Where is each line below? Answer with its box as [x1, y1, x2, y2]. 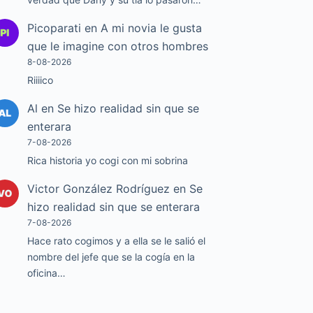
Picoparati [27, 21, 82, 36]
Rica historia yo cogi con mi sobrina [27, 154, 189, 167]
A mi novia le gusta [101, 21, 203, 36]
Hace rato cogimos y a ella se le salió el [27, 235, 206, 247]
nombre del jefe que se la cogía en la [27, 251, 196, 263]
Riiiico [27, 74, 54, 87]
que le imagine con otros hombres [27, 39, 209, 54]
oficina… [27, 267, 66, 279]
